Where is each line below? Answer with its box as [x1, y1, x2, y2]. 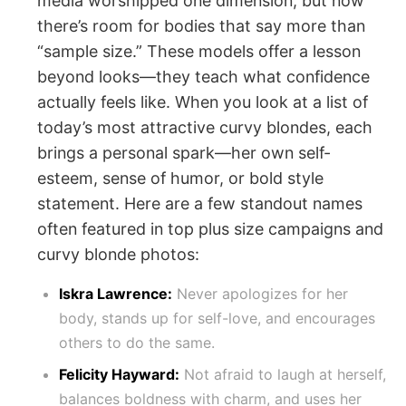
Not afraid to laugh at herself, [179, 365, 386, 384]
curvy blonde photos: [37, 245, 199, 265]
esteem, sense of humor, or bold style [37, 169, 324, 188]
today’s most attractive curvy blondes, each [37, 118, 372, 138]
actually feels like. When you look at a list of [37, 92, 368, 112]
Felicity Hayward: [59, 365, 179, 384]
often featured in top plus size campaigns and [37, 219, 383, 239]
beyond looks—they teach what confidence [37, 67, 370, 87]
